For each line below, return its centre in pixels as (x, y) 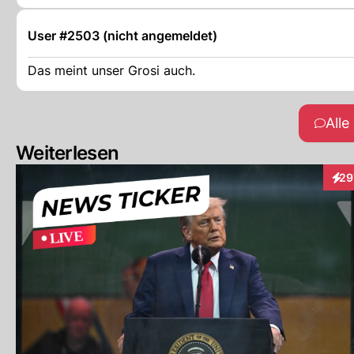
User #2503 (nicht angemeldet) (122, 36)
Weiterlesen (68, 153)
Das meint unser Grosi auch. (111, 70)
